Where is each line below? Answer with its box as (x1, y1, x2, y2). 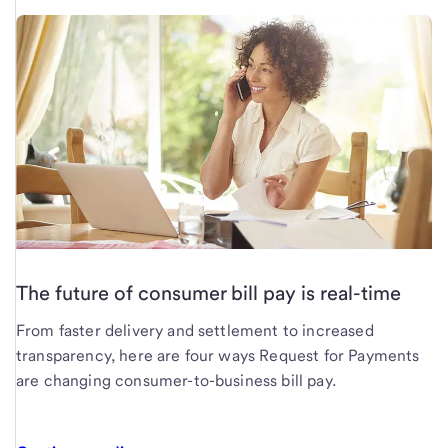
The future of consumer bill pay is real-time (16, 281, 401, 306)
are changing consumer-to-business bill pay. (16, 371, 336, 391)
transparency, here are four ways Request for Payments (16, 346, 420, 366)
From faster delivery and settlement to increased (16, 321, 374, 341)
